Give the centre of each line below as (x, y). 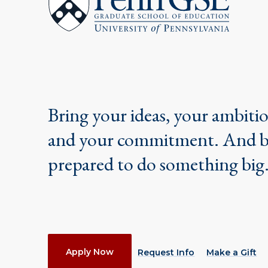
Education (72, 33)
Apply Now (90, 252)
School (64, 12)
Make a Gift (232, 252)
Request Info (166, 252)
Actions (76, 241)
